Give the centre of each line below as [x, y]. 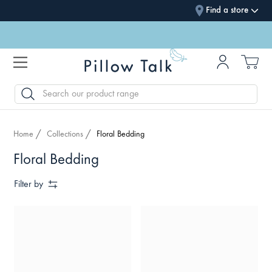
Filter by [29, 184]
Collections [65, 135]
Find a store [227, 10]
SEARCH [28, 90]
